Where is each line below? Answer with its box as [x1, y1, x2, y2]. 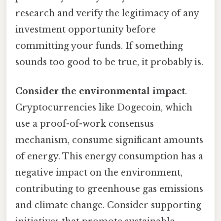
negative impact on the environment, [15, 167, 183, 178]
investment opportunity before [15, 24, 156, 35]
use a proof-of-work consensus [15, 118, 154, 129]
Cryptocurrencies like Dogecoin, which [15, 102, 192, 113]
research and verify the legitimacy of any [15, 7, 199, 19]
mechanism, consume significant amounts [15, 134, 203, 146]
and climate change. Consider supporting [15, 199, 201, 211]
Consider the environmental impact [15, 85, 185, 97]
